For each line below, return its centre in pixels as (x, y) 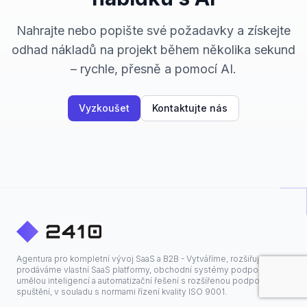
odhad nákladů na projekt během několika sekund (153, 50)
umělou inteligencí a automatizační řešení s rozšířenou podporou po (151, 281)
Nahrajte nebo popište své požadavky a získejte (153, 31)
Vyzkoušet (104, 108)
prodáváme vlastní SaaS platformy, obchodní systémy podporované (151, 270)
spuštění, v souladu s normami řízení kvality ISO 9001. (122, 292)
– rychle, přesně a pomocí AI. (153, 69)
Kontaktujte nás (190, 108)
